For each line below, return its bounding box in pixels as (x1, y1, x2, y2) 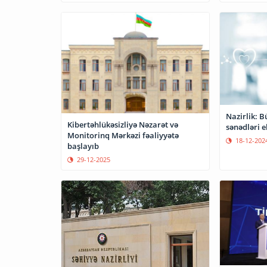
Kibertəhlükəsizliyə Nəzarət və (67, 119, 178, 130)
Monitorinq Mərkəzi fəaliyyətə (67, 129, 179, 141)
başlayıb (67, 140, 99, 151)
